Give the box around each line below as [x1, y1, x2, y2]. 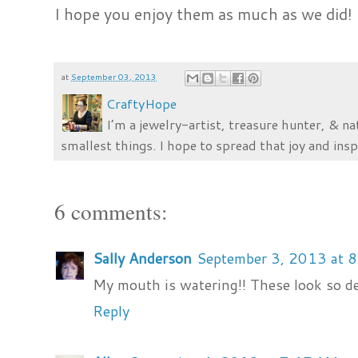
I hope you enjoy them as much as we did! [54, 2, 353, 26]
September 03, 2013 [71, 70, 157, 83]
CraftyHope [106, 94, 177, 113]
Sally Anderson [93, 248, 193, 269]
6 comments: [54, 197, 169, 227]
